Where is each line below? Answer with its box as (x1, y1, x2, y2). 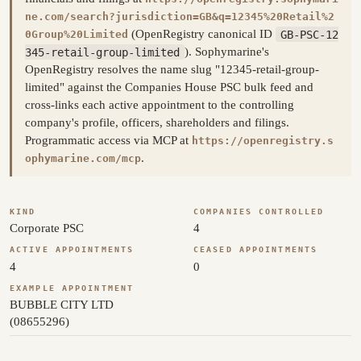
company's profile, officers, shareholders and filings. (25, 116, 289, 130)
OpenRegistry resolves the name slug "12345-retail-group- (25, 63, 319, 77)
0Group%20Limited (25, 28, 128, 41)
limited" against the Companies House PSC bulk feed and (25, 81, 313, 94)
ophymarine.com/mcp (25, 152, 141, 165)
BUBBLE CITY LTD (10, 297, 114, 311)
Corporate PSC (10, 222, 84, 235)
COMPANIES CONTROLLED (193, 207, 325, 217)
